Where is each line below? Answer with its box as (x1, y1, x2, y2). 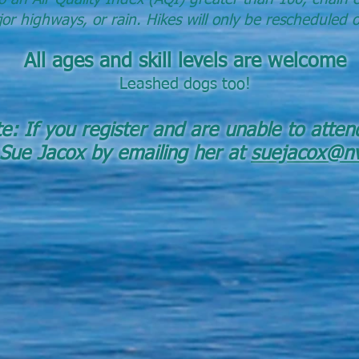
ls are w (213, 52, 283, 72)
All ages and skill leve (24, 52, 213, 72)
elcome (283, 52, 346, 72)
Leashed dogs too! (119, 76, 251, 92)
